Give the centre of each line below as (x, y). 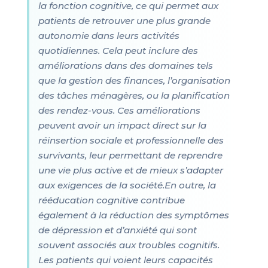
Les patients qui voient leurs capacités (125, 260)
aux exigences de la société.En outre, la (127, 185)
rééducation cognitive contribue (111, 200)
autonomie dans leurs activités (109, 36)
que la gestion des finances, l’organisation (134, 80)
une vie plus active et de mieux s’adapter (130, 170)
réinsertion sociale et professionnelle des (131, 140)
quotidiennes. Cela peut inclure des (118, 51)
